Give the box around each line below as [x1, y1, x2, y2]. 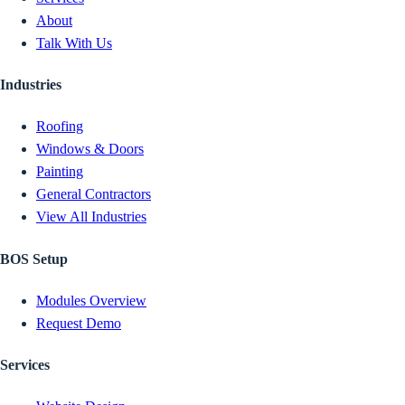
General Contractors [36, 186, 151, 202]
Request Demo [36, 315, 121, 331]
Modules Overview [36, 292, 146, 308]
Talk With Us [36, 34, 112, 51]
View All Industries [36, 209, 146, 225]
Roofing [36, 118, 83, 135]
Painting [36, 164, 83, 180]
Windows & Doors [36, 141, 144, 157]
